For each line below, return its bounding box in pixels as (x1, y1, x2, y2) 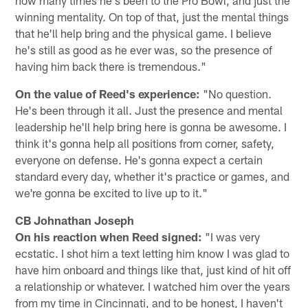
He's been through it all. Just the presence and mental (15, 102, 283, 117)
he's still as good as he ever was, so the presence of (15, 42, 273, 56)
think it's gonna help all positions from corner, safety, (15, 135, 275, 150)
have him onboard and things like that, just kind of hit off (15, 262, 291, 276)
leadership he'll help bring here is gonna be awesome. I (15, 119, 287, 133)
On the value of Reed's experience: (15, 86, 201, 100)
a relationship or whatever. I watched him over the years (15, 278, 291, 293)
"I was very (202, 229, 261, 243)
